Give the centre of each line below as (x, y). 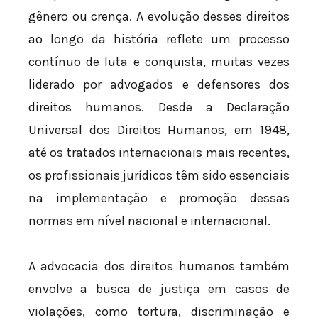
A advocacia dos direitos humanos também (159, 266)
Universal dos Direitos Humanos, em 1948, (159, 130)
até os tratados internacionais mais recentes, (159, 153)
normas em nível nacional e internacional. (149, 221)
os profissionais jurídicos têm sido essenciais (159, 176)
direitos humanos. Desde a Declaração (159, 108)
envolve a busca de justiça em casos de (159, 289)
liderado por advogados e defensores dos (159, 85)
